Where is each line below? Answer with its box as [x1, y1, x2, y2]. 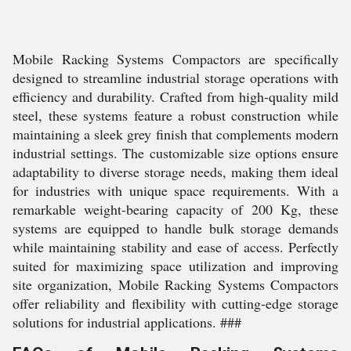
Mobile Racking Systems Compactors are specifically [13, 49, 338, 68]
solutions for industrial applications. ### [13, 313, 241, 331]
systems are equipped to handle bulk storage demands [13, 219, 338, 237]
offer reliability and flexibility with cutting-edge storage [13, 294, 338, 313]
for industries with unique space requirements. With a [13, 181, 338, 200]
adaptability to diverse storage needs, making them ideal [13, 162, 338, 181]
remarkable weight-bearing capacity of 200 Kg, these [13, 200, 338, 219]
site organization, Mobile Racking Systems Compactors [13, 275, 338, 294]
